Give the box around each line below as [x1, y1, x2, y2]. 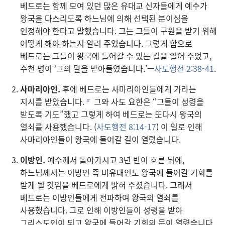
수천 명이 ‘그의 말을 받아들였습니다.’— [20, 62, 154, 75]
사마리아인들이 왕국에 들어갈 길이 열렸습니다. [20, 133, 181, 146]
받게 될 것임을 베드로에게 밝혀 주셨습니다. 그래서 [20, 179, 192, 191]
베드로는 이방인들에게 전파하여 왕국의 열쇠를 [20, 191, 179, 204]
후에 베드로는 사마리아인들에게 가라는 [60, 83, 196, 95]
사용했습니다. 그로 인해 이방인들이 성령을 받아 [20, 204, 183, 216]
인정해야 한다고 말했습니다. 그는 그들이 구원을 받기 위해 [20, 25, 217, 37]
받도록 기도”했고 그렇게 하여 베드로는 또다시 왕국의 [20, 108, 202, 121]
